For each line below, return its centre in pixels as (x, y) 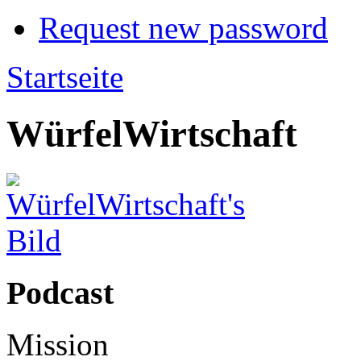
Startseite (65, 77)
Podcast (60, 293)
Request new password (183, 28)
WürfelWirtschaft (152, 134)
